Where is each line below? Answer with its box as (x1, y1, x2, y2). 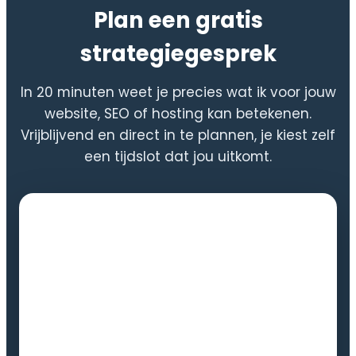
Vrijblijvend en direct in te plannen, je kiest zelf (21, 126, 335, 145)
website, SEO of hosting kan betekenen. (44, 104, 311, 124)
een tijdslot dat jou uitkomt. (84, 147, 272, 167)
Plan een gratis (93, 5, 263, 37)
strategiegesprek (79, 38, 277, 70)
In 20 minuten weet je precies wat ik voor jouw (20, 83, 336, 103)
